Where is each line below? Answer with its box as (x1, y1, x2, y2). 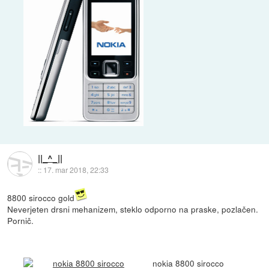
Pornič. (7, 214, 34, 227)
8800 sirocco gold (7, 192, 75, 204)
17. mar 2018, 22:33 (43, 164, 109, 175)
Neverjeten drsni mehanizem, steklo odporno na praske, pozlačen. (7, 203, 259, 216)
